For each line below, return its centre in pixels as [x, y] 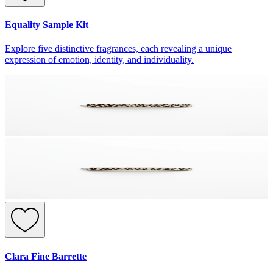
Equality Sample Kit [47, 25]
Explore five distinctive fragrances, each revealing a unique [118, 49]
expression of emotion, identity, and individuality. [99, 60]
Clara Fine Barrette [46, 256]
